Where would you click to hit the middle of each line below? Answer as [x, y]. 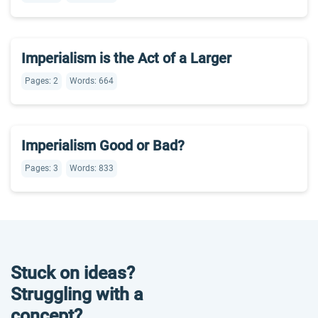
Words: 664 [92, 81]
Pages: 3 [42, 168]
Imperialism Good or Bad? [103, 146]
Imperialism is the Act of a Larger [126, 58]
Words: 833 [92, 168]
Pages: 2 [42, 81]
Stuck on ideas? [73, 273]
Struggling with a [77, 294]
